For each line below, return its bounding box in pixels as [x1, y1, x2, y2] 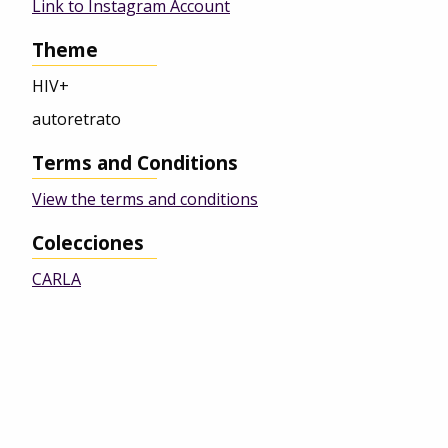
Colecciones [32, 229, 144, 257]
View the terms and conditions [32, 188, 258, 211]
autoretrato [32, 108, 121, 131]
